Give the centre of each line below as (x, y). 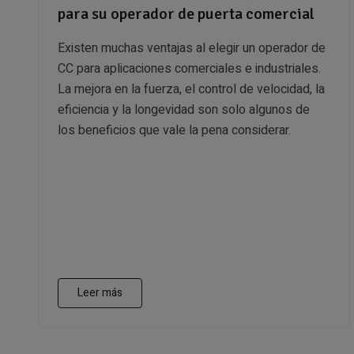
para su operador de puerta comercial (186, 13)
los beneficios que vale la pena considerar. (174, 130)
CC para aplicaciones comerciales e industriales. (189, 68)
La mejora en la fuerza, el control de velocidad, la (191, 89)
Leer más (100, 292)
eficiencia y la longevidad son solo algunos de (184, 109)
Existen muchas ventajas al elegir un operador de (192, 48)
